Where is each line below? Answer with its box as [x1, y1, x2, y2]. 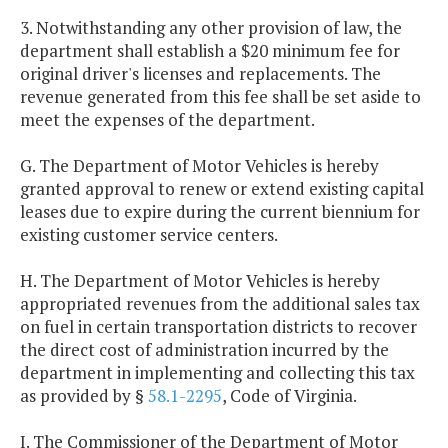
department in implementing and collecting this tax [20, 361, 415, 385]
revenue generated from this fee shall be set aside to [20, 85, 421, 109]
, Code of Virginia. [222, 384, 357, 408]
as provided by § [20, 384, 148, 408]
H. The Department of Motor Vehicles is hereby [20, 269, 380, 293]
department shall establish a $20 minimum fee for [20, 39, 400, 63]
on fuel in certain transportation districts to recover [20, 315, 417, 339]
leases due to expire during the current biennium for [20, 200, 420, 224]
